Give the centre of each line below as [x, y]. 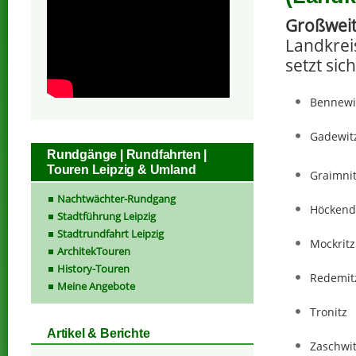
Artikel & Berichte [99, 334]
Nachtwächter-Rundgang [116, 198]
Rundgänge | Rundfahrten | [127, 154]
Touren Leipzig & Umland [122, 169]
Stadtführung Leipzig [106, 216]
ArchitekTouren [94, 251]
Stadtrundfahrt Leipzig [110, 233]
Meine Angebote [96, 286]
